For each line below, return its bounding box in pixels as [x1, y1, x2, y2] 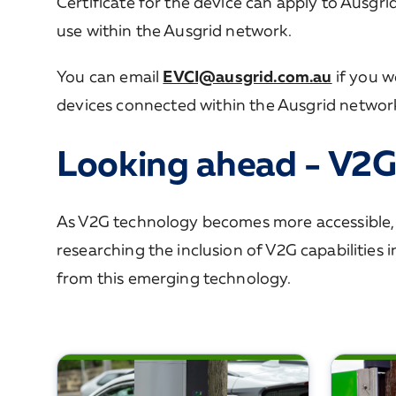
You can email [57, 66, 160, 86]
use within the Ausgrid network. [57, 20, 292, 40]
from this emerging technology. [57, 268, 292, 287]
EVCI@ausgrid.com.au [163, 66, 332, 86]
